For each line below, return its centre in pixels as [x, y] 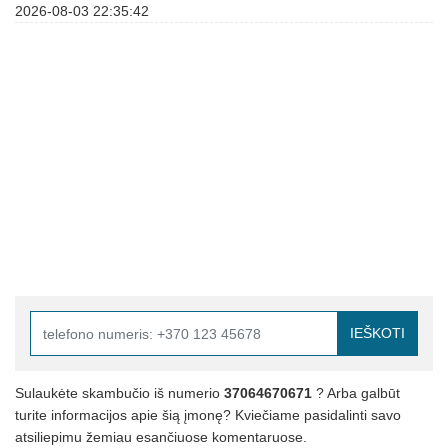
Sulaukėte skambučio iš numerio [119, 393]
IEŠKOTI [377, 333]
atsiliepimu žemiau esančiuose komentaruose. [161, 437]
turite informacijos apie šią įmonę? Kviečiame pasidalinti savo [208, 415]
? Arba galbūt [356, 393]
